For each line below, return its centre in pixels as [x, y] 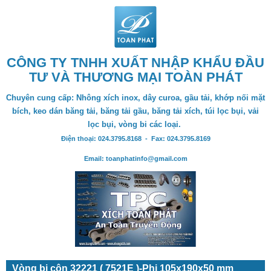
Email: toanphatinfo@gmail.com [135, 159]
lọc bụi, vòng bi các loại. [135, 125]
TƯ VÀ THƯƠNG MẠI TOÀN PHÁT [135, 77]
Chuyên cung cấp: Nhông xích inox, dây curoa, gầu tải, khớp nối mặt [135, 98]
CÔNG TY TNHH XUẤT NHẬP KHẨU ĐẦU [135, 63]
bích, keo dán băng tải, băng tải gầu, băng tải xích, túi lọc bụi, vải [135, 111]
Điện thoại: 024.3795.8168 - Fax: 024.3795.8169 [135, 139]
